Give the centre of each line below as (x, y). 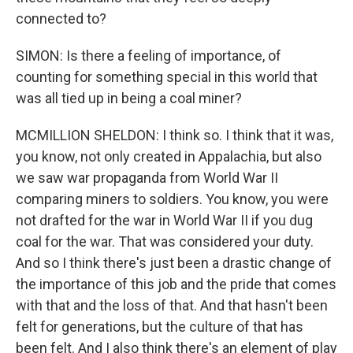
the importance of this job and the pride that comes (176, 284)
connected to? (61, 19)
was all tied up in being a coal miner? (129, 98)
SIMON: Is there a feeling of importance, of (149, 56)
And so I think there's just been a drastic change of (174, 263)
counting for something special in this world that (167, 77)
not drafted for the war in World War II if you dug (164, 220)
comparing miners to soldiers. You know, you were (172, 199)
